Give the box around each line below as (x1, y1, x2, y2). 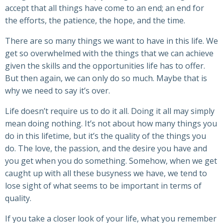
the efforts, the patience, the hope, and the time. (5, 15, 185, 26)
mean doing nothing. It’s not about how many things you (5, 118, 217, 129)
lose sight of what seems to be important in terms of (5, 180, 202, 192)
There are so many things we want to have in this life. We (5, 35, 218, 47)
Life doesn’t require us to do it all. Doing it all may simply (5, 106, 215, 117)
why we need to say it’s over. (5, 85, 110, 97)
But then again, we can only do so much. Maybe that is (5, 73, 207, 84)
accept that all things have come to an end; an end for (5, 2, 204, 14)
